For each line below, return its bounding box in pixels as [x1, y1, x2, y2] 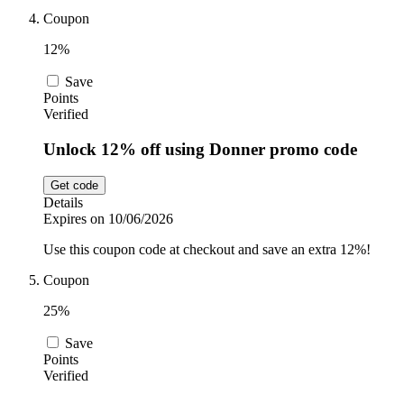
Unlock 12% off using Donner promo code [43, 139, 357, 159]
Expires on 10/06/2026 [43, 211, 173, 227]
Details [43, 195, 83, 211]
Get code [50, 179, 98, 193]
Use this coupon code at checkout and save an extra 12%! [43, 242, 371, 258]
